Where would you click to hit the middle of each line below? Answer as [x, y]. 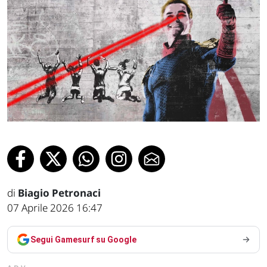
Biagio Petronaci [59, 193]
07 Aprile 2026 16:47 [55, 207]
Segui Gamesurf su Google [83, 239]
